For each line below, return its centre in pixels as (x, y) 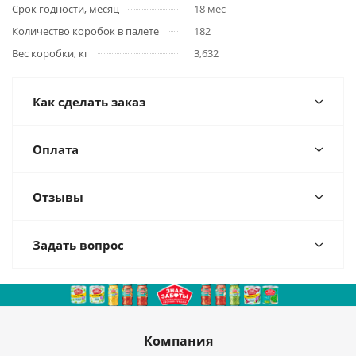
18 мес (210, 9)
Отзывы (58, 197)
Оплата (56, 149)
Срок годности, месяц (66, 9)
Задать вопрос (78, 245)
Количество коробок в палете (85, 31)
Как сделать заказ (89, 102)
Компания (178, 341)
